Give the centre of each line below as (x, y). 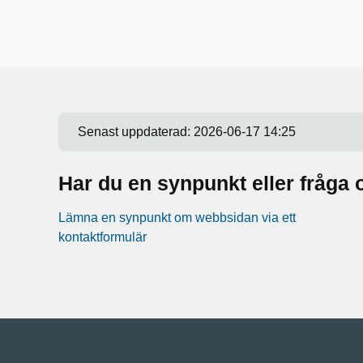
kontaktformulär (102, 237)
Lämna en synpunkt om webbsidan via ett (177, 218)
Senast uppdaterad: (136, 132)
